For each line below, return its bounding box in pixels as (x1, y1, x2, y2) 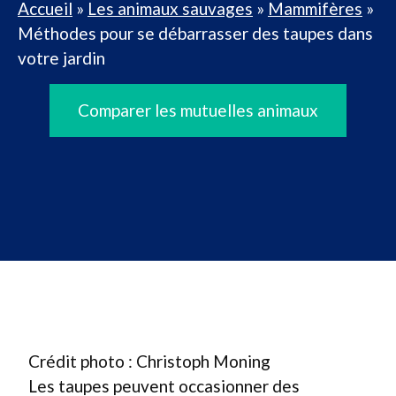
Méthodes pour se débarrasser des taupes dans (18, 23, 373, 43)
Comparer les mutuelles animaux (78, 100, 318, 120)
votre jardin (18, 48, 105, 68)
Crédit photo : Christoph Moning (28, 351, 270, 371)
